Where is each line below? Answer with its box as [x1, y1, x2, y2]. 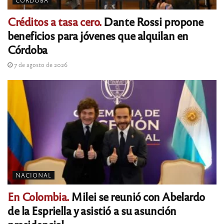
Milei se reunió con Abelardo [68, 188, 205, 203]
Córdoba [7, 41, 47, 56]
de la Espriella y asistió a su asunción [7, 202, 176, 217]
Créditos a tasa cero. [7, 13, 101, 28]
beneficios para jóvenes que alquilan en [7, 27, 188, 42]
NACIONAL [15, 171, 51, 178]
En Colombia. [7, 188, 69, 203]
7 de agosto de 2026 [12, 60, 67, 68]
